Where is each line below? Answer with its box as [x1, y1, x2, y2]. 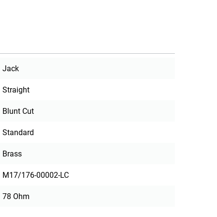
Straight [2, 85, 30, 95]
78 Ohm [2, 192, 30, 201]
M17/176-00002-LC [2, 170, 69, 180]
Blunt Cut [2, 107, 34, 116]
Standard [2, 128, 34, 138]
